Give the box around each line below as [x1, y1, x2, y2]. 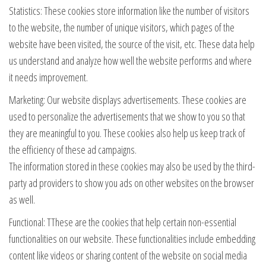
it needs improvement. [9, 69, 88, 84]
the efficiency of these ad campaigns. [9, 142, 137, 157]
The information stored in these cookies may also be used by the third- [9, 159, 255, 173]
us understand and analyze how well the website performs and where [9, 53, 252, 68]
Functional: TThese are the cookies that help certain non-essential [9, 214, 236, 229]
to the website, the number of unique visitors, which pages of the [9, 20, 235, 34]
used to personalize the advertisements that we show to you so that [9, 109, 245, 123]
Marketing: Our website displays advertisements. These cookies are [9, 92, 246, 107]
